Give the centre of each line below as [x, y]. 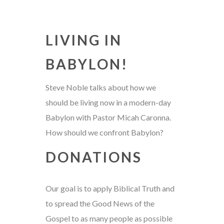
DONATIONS [93, 157]
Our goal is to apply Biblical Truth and [110, 188]
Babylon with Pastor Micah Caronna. [108, 117]
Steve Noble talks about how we [100, 87]
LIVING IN [83, 40]
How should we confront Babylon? [104, 132]
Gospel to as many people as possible [109, 218]
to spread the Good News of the [100, 203]
